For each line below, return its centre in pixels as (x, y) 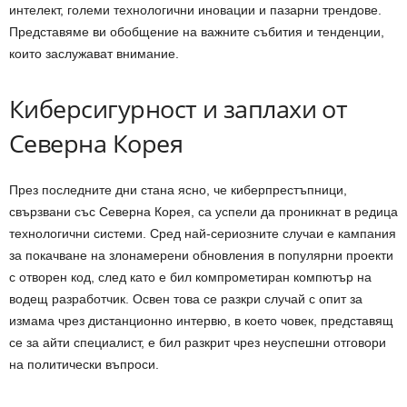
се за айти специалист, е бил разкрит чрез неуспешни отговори (198, 342)
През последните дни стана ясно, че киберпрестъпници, (178, 189)
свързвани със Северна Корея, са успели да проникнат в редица (203, 211)
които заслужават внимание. (94, 53)
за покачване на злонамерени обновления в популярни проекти (201, 255)
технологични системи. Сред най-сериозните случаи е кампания (203, 233)
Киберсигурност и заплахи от (179, 108)
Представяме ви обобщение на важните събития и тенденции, (197, 31)
